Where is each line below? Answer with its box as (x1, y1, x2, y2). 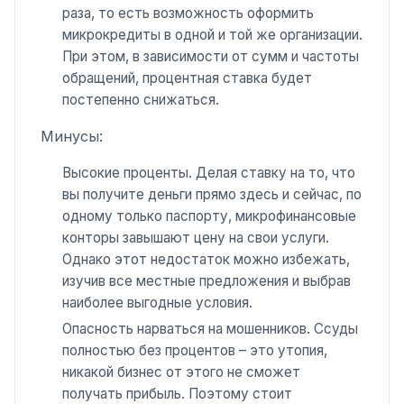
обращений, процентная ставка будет (62, 69, 312, 87)
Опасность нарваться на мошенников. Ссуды (62, 319, 358, 337)
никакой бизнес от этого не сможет (62, 363, 300, 381)
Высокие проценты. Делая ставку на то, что (62, 163, 355, 181)
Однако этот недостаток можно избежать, (62, 250, 350, 268)
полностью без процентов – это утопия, (62, 341, 327, 359)
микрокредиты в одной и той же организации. (62, 25, 363, 43)
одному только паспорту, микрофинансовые (62, 207, 356, 225)
